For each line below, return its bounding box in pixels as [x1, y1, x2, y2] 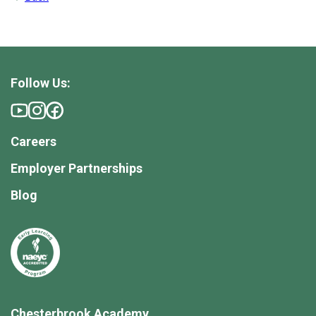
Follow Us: [11, 75, 71, 90]
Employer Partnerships [11, 161, 142, 176]
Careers [11, 134, 56, 149]
